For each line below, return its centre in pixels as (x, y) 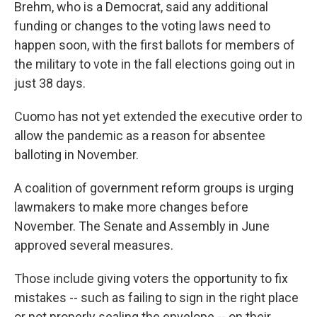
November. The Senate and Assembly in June (142, 226)
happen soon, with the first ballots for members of (155, 45)
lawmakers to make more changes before (131, 207)
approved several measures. (94, 245)
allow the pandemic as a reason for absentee (140, 136)
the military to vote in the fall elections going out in (155, 64)
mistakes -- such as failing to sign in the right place (156, 298)
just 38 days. (50, 83)
